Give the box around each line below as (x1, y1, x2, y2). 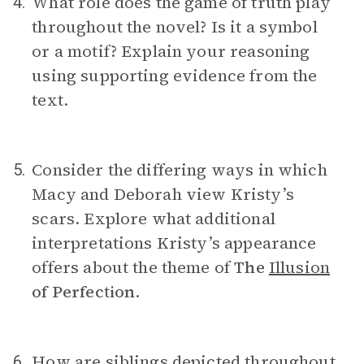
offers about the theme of (32, 256, 235, 279)
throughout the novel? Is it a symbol (32, 15, 318, 38)
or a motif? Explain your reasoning (32, 40, 310, 63)
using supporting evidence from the (32, 64, 318, 87)
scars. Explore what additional (32, 207, 275, 230)
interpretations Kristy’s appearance (32, 232, 317, 254)
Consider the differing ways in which (32, 158, 327, 181)
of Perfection (32, 280, 136, 303)
